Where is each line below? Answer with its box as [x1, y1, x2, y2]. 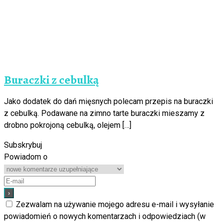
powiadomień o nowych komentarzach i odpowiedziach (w [4, 211, 206, 221]
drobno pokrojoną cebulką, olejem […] [4, 120, 131, 130]
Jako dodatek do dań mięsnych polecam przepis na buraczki [4, 96, 213, 106]
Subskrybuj [4, 140, 42, 150]
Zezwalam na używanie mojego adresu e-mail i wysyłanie [16, 199, 214, 209]
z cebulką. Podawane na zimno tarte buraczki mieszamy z [4, 108, 205, 118]
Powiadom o [4, 152, 48, 162]
